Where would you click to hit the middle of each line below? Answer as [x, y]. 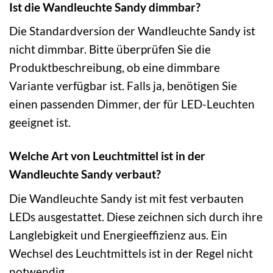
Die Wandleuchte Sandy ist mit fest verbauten [126, 198]
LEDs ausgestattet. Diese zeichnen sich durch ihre [136, 216]
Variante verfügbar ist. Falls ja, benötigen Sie [123, 86]
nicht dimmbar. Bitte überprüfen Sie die [110, 49]
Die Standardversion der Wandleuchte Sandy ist [132, 31]
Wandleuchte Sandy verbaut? [85, 174]
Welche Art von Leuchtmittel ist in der [107, 156]
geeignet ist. [40, 122]
